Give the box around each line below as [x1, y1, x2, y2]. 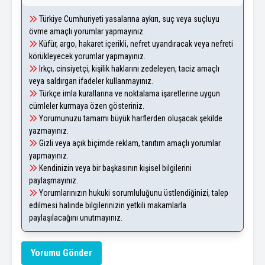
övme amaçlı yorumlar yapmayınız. [29, 27, 145, 36]
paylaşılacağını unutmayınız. [29, 213, 122, 222]
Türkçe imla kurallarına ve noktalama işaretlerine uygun [37, 89, 220, 98]
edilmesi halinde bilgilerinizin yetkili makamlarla [29, 201, 186, 210]
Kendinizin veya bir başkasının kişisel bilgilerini [37, 163, 192, 173]
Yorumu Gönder [31, 247, 92, 258]
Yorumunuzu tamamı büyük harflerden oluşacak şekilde [37, 114, 222, 123]
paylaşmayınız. [29, 176, 78, 185]
